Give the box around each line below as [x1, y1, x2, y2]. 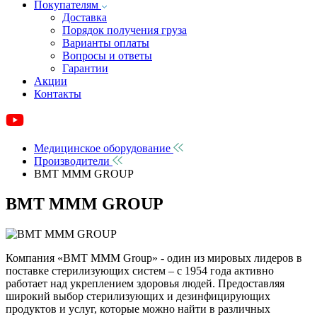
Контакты [34, 88, 81, 100]
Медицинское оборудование [34, 142, 171, 154]
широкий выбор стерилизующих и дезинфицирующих [6, 289, 270, 302]
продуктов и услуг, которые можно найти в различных [6, 302, 270, 315]
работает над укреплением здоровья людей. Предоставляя [6, 277, 284, 289]
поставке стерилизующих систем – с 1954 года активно [6, 264, 274, 277]
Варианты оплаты [62, 37, 149, 49]
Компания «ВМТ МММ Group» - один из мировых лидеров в [6, 251, 302, 264]
